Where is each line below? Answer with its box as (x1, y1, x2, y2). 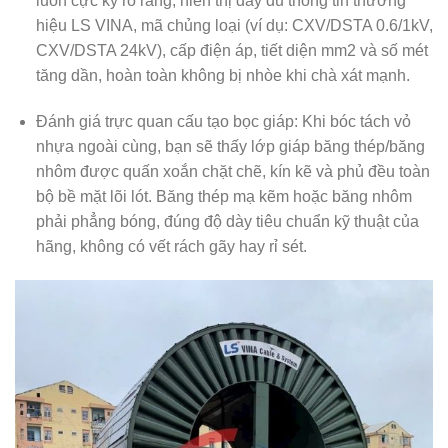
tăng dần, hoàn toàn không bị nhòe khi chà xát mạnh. (35, 66, 410, 84)
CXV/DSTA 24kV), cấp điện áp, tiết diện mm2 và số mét (35, 41, 428, 59)
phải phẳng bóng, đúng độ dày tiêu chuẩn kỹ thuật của (35, 212, 419, 230)
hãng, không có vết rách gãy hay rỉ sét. (35, 237, 307, 255)
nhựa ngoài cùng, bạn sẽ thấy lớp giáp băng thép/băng (35, 137, 425, 155)
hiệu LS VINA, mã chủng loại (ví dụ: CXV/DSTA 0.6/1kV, (35, 16, 433, 34)
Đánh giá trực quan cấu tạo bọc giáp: (35, 112, 298, 130)
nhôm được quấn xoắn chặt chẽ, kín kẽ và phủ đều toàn (35, 162, 430, 180)
